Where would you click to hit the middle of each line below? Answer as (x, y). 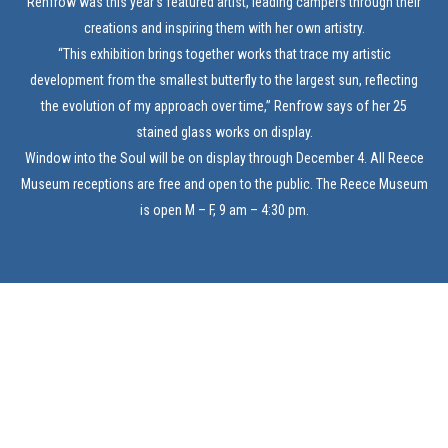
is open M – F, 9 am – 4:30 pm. (224, 210)
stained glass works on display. (224, 132)
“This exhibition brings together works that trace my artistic (224, 54)
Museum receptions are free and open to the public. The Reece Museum (224, 184)
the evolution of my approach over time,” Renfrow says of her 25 (224, 106)
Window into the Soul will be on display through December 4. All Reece (224, 158)
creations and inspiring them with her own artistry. (224, 28)
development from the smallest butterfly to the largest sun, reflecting (224, 80)
